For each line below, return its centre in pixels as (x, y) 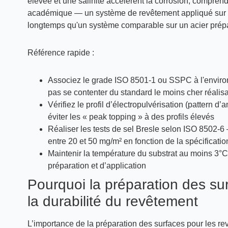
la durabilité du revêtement (112, 201)
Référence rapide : (61, 53)
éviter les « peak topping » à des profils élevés (131, 117)
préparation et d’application (97, 166)
